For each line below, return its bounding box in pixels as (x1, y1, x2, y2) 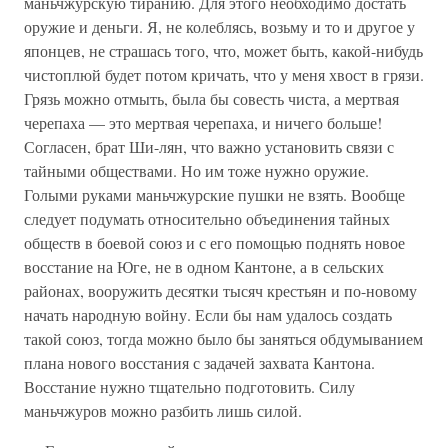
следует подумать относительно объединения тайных (24, 208, 390, 229)
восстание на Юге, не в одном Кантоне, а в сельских (24, 256, 384, 277)
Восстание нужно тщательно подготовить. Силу (24, 376, 355, 397)
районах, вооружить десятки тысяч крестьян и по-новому (24, 280, 417, 301)
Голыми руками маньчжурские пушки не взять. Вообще (24, 184, 405, 205)
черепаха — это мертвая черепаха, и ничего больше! (24, 112, 382, 133)
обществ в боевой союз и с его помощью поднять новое (24, 232, 405, 253)
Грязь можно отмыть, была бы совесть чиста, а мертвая (24, 88, 399, 109)
